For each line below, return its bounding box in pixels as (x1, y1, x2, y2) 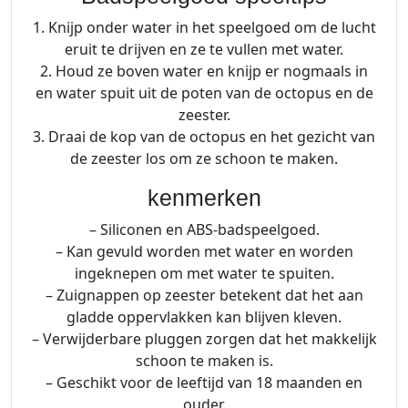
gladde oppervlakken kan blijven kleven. (66, 306, 342, 327)
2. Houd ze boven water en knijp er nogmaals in (40, 60, 368, 81)
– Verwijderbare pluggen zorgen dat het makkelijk (31, 328, 377, 349)
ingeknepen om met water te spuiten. (74, 262, 334, 283)
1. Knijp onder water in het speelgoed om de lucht (32, 16, 376, 37)
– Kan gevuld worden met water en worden (55, 240, 353, 261)
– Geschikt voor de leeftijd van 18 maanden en (46, 372, 362, 393)
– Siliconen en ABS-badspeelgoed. (88, 219, 320, 240)
